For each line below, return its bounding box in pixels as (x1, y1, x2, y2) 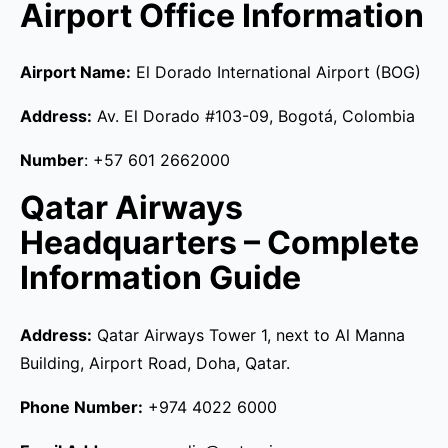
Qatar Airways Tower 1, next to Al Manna (92, 324, 405, 345)
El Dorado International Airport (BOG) (131, 62, 421, 83)
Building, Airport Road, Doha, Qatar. (20, 352, 290, 373)
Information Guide (20, 258, 301, 298)
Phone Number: (20, 396, 143, 417)
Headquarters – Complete (20, 223, 419, 263)
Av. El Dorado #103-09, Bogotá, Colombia (92, 106, 415, 127)
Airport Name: (20, 62, 131, 83)
